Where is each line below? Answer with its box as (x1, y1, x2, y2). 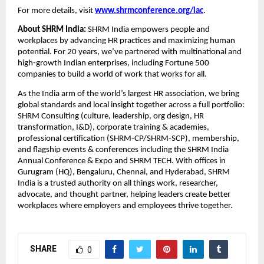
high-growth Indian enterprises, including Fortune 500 (18, 59, 209, 68)
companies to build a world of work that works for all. (18, 70, 207, 80)
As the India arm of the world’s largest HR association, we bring (18, 89, 239, 98)
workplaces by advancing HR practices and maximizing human (18, 37, 235, 46)
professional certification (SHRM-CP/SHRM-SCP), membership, (18, 134, 239, 143)
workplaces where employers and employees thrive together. (18, 201, 233, 210)
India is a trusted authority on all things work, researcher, (18, 179, 218, 188)
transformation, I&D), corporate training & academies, (18, 123, 209, 132)
